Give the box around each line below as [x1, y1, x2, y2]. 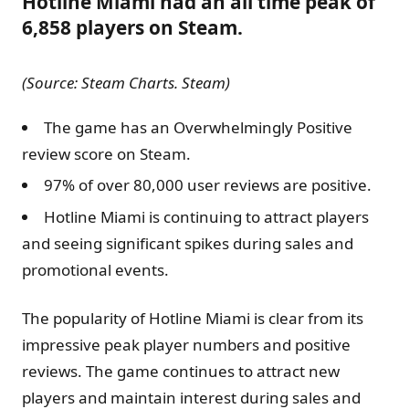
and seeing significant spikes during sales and [22, 232, 353, 254]
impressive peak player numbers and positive [22, 333, 351, 355]
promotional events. [22, 258, 169, 280]
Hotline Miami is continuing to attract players [44, 205, 369, 227]
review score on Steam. [22, 142, 191, 164]
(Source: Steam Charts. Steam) [22, 71, 230, 93]
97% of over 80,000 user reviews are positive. [44, 174, 372, 196]
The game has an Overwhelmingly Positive [44, 116, 352, 138]
